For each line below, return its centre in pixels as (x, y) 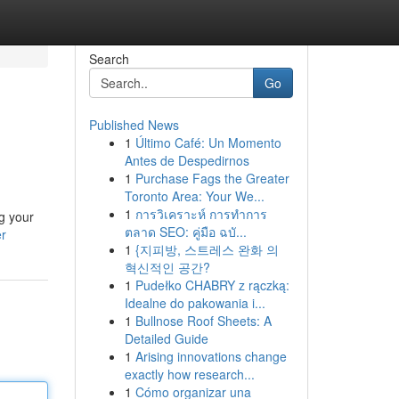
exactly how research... (189, 374)
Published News (134, 125)
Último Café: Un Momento (208, 142)
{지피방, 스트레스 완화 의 (207, 249)
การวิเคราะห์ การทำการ (201, 214)
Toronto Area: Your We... (194, 196)
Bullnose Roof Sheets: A (203, 321)
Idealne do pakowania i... (195, 303)
